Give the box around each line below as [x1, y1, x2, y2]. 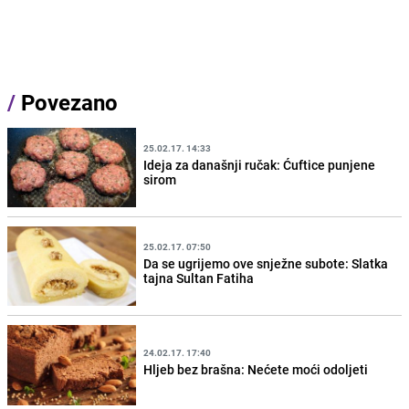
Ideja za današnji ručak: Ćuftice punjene [143, 155, 376, 173]
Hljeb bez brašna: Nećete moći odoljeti [143, 361, 369, 378]
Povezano [16, 88, 118, 118]
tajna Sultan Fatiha [143, 268, 255, 287]
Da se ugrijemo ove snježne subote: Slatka [143, 254, 389, 272]
